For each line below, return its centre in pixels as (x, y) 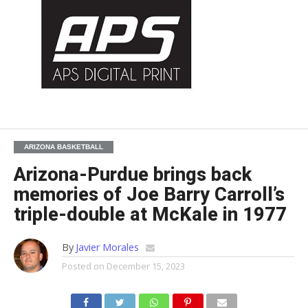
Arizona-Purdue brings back (132, 175)
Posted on (83, 266)
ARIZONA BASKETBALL (63, 147)
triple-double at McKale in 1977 (150, 215)
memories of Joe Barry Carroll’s (149, 195)
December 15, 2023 (145, 266)
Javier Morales (107, 247)
